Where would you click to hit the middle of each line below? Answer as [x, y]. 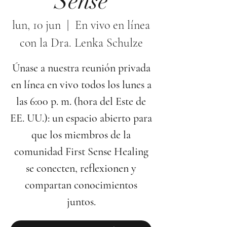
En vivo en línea [112, 25]
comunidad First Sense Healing [81, 152]
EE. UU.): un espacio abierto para [81, 118]
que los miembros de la [81, 135]
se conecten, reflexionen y [81, 168]
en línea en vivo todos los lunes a [81, 85]
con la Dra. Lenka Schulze [81, 43]
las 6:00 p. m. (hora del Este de [81, 101]
